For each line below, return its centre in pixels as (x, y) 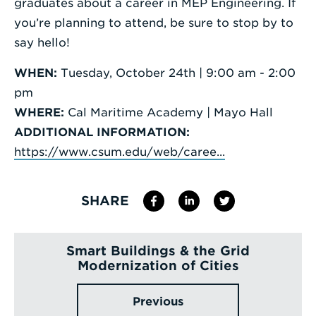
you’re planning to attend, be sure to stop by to (154, 23)
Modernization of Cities (158, 265)
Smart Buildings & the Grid (158, 250)
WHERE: (39, 112)
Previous (158, 301)
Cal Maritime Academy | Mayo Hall (169, 112)
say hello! (42, 42)
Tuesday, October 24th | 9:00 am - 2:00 (176, 73)
